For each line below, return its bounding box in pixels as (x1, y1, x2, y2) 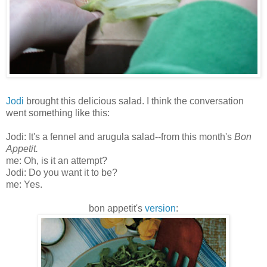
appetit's (107, 203, 142, 213)
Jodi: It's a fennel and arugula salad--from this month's (6, 131, 234, 142)
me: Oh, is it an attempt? (6, 155, 107, 166)
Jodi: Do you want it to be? (6, 167, 117, 178)
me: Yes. (6, 179, 42, 190)
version (145, 203, 176, 213)
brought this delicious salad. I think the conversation (24, 95, 244, 106)
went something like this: (6, 107, 110, 118)
